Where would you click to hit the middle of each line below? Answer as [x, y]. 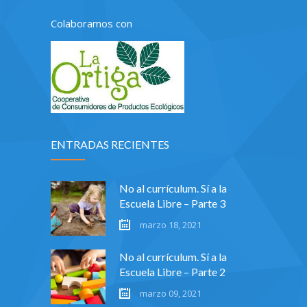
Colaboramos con [91, 23]
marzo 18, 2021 [171, 224]
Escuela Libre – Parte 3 [172, 203]
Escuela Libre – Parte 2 [172, 271]
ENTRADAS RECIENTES [110, 144]
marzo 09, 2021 [171, 293]
